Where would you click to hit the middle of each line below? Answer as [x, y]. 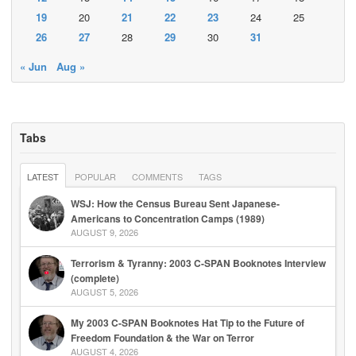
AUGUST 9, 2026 [104, 232]
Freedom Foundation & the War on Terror [163, 337]
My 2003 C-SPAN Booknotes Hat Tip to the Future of [188, 322]
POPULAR [95, 176]
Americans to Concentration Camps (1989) [168, 218]
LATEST [43, 176]
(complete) [95, 278]
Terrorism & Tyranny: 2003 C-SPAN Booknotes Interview [198, 263]
